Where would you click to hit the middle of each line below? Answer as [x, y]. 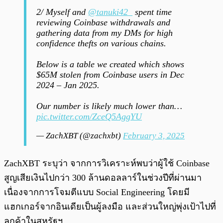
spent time [152, 12]
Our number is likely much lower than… [109, 106]
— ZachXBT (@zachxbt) [80, 136]
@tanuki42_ [110, 12]
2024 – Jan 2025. [68, 85]
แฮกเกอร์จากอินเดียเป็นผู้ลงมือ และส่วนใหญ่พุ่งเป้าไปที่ [110, 207]
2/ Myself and [62, 12]
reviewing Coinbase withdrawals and [103, 23]
